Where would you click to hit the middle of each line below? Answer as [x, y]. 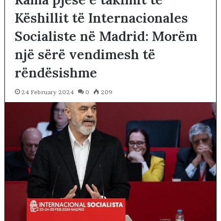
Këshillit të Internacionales [101, 18]
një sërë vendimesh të [85, 54]
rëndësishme [56, 72]
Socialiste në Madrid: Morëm [106, 36]
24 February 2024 [47, 92]
